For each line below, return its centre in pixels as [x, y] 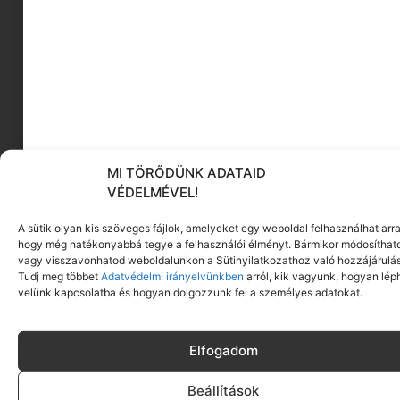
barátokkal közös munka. [200, 116]
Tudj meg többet [58, 276]
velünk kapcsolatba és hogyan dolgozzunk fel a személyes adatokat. [190, 292]
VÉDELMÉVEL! [153, 192]
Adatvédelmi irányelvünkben [171, 276]
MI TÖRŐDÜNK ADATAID [187, 172]
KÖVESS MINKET [200, 258]
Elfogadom [223, 351]
